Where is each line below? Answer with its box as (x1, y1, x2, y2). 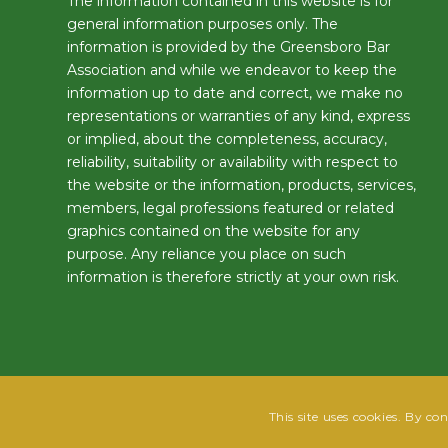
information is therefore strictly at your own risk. (67, 268, 399, 287)
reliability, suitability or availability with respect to (67, 153, 398, 172)
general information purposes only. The (67, 15, 338, 34)
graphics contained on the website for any (67, 222, 360, 241)
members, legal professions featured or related (67, 199, 394, 218)
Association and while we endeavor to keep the (67, 61, 397, 80)
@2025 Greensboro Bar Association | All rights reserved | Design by (67, 424, 419, 439)
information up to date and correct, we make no (67, 84, 403, 103)
